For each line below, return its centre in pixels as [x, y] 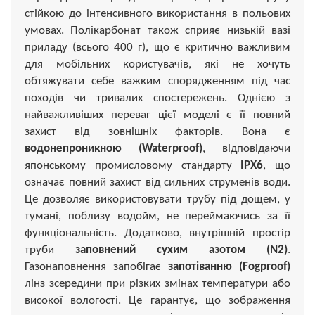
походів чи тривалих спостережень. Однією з [157, 98]
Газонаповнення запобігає [96, 266]
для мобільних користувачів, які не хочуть [157, 64]
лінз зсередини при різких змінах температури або [157, 283]
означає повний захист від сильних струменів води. [157, 182]
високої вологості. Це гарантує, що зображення [157, 300]
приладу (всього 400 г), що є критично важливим [157, 47]
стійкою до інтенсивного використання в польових [157, 13]
